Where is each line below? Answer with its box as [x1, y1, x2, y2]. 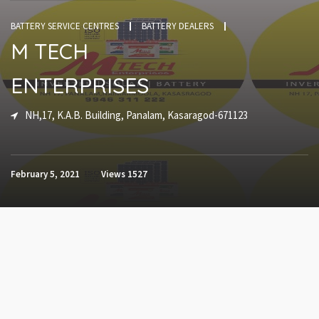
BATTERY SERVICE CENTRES [11, 20, 119, 33]
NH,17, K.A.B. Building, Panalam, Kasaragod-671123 [25, 108, 248, 122]
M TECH [11, 38, 88, 66]
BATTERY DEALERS [142, 20, 214, 33]
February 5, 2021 [11, 168, 80, 181]
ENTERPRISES [11, 72, 149, 100]
